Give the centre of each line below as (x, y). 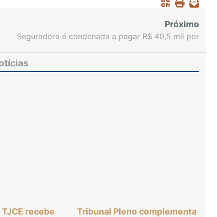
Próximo (182, 24)
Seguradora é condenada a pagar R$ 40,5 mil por (108, 37)
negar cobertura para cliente (147, 49)
